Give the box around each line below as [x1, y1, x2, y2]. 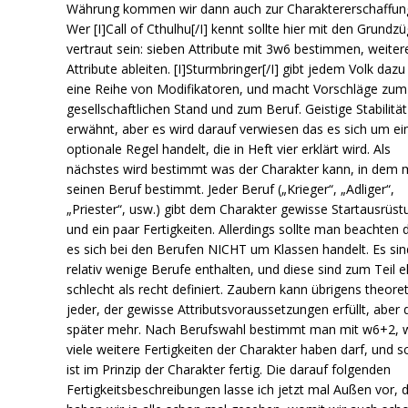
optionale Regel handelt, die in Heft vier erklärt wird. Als [66, 139, 392, 158]
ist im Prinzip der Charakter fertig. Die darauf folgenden [66, 360, 392, 378]
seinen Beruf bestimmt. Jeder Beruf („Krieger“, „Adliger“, [66, 179, 395, 198]
